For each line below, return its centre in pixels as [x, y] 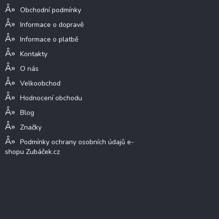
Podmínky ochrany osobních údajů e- [77, 142]
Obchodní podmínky [51, 10]
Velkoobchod [40, 84]
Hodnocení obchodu [51, 98]
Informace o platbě [49, 40]
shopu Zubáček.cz [32, 152]
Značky [31, 128]
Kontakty [34, 54]
